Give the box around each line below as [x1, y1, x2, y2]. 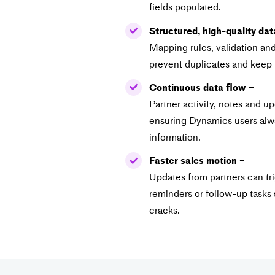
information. [149, 129, 201, 144]
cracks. [149, 202, 180, 217]
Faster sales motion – [149, 152, 245, 168]
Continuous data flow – [149, 79, 254, 95]
